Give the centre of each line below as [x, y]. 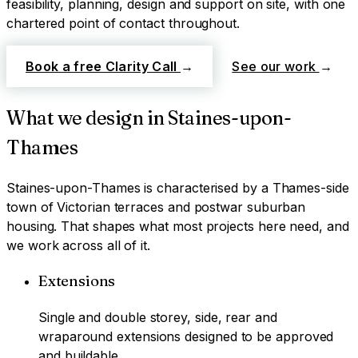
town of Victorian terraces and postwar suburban [156, 207]
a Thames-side [305, 187]
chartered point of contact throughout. [123, 23]
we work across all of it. [78, 245]
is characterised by [201, 187]
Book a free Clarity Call [103, 66]
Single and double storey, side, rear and [158, 318]
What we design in [88, 117]
